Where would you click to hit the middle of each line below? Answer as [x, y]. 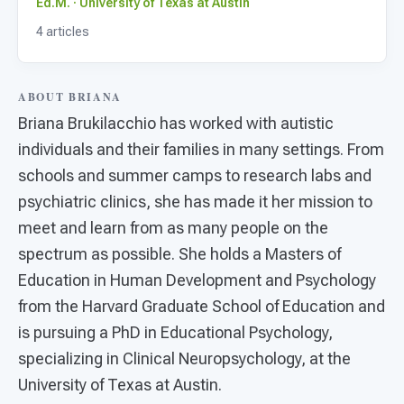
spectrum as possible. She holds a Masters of [179, 254]
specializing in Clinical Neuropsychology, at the [184, 358]
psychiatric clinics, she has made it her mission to [195, 202]
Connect [66, 91]
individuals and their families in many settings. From [201, 149]
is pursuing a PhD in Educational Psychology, [175, 332]
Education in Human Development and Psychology [197, 280]
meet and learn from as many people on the [173, 228]
